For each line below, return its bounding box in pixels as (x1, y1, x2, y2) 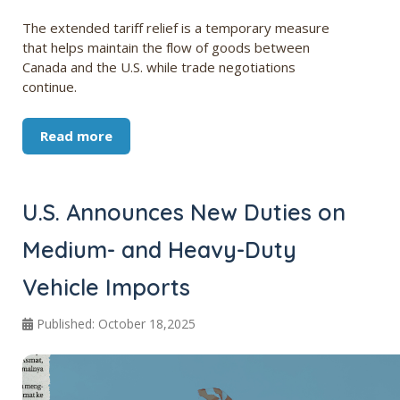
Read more (40, 127, 112, 146)
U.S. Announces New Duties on (22, 198, 346, 227)
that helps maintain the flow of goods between (22, 38, 310, 57)
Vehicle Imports (22, 273, 190, 302)
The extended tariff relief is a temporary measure (22, 19, 329, 37)
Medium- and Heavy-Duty (22, 236, 296, 264)
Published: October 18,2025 (37, 315, 196, 333)
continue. (22, 78, 77, 96)
